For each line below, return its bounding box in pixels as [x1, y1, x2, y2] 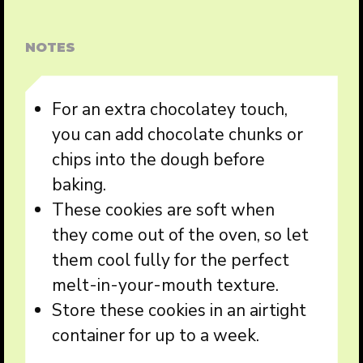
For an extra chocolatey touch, [52, 97, 288, 121]
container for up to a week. [52, 323, 260, 347]
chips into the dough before [52, 147, 266, 171]
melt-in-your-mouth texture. [52, 273, 280, 297]
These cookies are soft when [52, 198, 275, 221]
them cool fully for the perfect [52, 248, 290, 271]
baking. [52, 173, 107, 196]
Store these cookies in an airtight [52, 298, 307, 322]
